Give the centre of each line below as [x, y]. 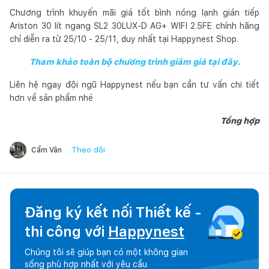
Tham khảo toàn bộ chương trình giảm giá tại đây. [134, 62]
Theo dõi [88, 150]
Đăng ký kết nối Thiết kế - [113, 212]
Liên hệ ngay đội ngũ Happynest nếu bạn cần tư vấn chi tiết [134, 84]
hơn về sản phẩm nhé [51, 98]
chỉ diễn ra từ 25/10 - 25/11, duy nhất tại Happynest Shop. [124, 39]
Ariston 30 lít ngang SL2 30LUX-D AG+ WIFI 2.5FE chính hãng [134, 26]
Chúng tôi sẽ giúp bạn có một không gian [106, 252]
